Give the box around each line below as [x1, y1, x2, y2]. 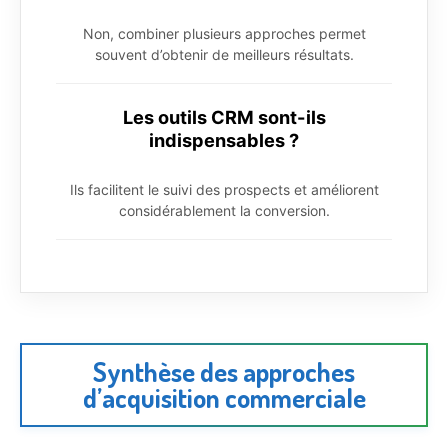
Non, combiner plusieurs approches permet [82, 24, 366, 42]
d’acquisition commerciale [82, 380, 366, 414]
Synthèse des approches [93, 354, 355, 388]
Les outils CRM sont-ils [122, 105, 326, 128]
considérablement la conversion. [118, 201, 330, 219]
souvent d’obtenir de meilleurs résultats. [94, 45, 354, 63]
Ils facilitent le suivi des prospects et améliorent [69, 180, 379, 198]
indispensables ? [149, 128, 299, 151]
